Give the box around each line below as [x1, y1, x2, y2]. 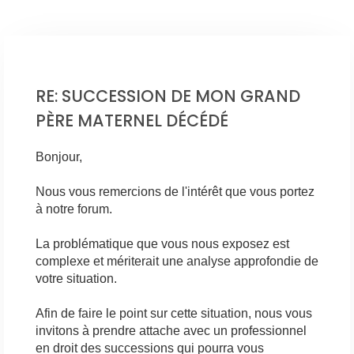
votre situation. [36, 272, 117, 286]
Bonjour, [36, 150, 82, 164]
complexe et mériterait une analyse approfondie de [36, 254, 318, 269]
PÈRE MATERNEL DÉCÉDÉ [36, 108, 228, 132]
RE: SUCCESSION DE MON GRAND [36, 84, 300, 107]
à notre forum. [36, 202, 112, 217]
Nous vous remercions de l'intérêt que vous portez [36, 185, 314, 199]
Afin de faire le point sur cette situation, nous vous [36, 307, 312, 321]
